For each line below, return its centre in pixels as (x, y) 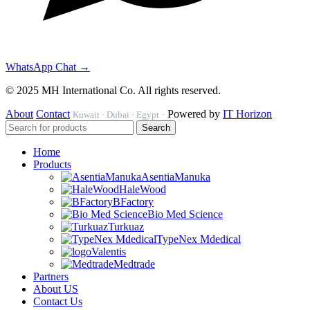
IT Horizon (247, 113)
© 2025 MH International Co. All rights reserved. (113, 90)
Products (52, 164)
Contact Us (58, 301)
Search (156, 127)
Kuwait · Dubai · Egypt (116, 115)
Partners (51, 276)
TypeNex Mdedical (199, 239)
